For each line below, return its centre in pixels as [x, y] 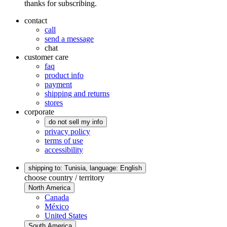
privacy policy [67, 131]
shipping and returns [77, 93]
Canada [57, 197]
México [57, 206]
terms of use [64, 140]
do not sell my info [76, 122]
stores [54, 102]
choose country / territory [64, 177]
